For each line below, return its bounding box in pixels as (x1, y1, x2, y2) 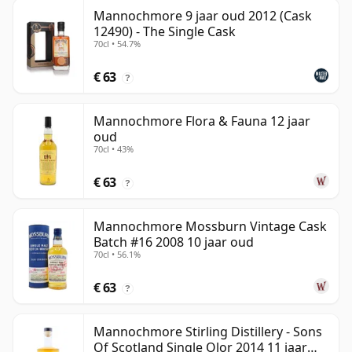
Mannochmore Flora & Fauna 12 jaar (93, 112, 310, 130)
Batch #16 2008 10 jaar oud (93, 233, 254, 251)
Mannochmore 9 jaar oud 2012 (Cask (93, 7, 312, 25)
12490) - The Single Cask (93, 23, 236, 41)
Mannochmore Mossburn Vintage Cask (93, 218, 327, 236)
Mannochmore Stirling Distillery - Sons (93, 323, 322, 341)
